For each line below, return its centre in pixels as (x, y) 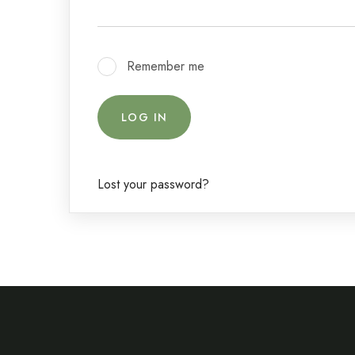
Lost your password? (153, 184)
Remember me (166, 66)
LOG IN (145, 117)
